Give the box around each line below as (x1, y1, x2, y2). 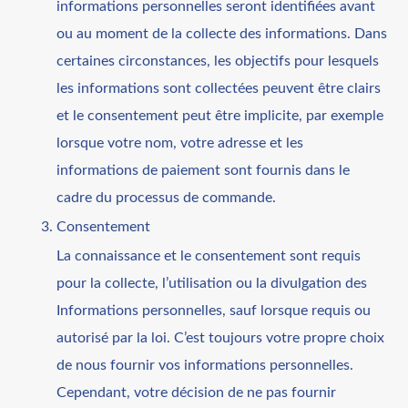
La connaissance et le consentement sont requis (56, 248, 362, 263)
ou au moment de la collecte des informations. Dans (56, 25, 388, 41)
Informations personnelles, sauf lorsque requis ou (56, 302, 372, 318)
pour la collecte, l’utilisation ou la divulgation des (56, 275, 368, 291)
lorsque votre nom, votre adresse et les (56, 135, 304, 150)
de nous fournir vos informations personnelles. (56, 357, 354, 372)
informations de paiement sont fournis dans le (56, 162, 351, 178)
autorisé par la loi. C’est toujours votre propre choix (56, 330, 385, 345)
